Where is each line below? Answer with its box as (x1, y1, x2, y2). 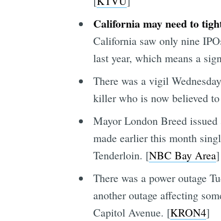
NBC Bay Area (148, 147, 216, 162)
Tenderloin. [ (93, 147, 149, 162)
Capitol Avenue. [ (93, 205, 170, 220)
